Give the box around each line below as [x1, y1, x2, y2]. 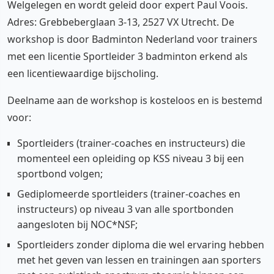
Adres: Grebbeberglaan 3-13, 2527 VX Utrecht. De [7, 15, 234, 29]
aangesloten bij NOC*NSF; [17, 218, 138, 231]
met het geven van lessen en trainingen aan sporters [17, 253, 261, 267]
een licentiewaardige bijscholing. [7, 67, 158, 80]
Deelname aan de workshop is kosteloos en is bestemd [7, 94, 262, 107]
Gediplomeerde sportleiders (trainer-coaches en [17, 187, 240, 201]
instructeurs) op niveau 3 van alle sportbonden [17, 202, 234, 216]
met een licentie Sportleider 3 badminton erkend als [7, 50, 248, 63]
